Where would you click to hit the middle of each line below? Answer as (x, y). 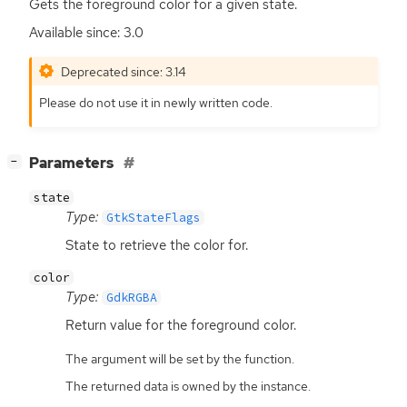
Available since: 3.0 (86, 33)
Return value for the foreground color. (181, 325)
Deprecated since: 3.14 (124, 71)
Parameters (73, 163)
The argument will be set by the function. (180, 358)
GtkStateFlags (153, 217)
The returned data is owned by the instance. (188, 386)
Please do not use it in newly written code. (156, 103)
